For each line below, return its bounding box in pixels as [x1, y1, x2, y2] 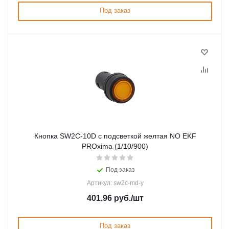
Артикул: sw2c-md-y [86, 179, 144, 187]
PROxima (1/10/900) [82, 142, 148, 150]
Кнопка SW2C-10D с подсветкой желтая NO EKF [34, 132, 196, 140]
